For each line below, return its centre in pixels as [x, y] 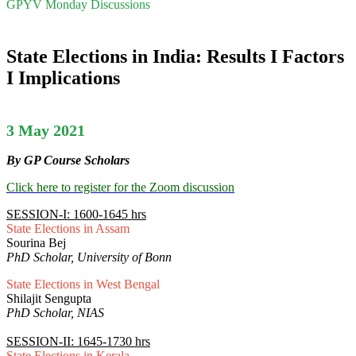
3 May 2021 [46, 130]
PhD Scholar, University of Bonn [91, 257]
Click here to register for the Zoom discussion [120, 188]
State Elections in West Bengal [83, 284]
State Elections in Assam [68, 229]
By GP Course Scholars [68, 161]
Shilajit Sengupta [49, 299]
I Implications [63, 77]
